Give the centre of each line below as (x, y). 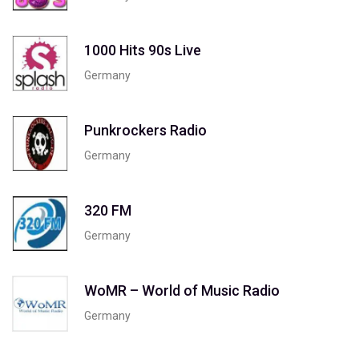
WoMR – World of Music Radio (182, 290)
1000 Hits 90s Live (143, 50)
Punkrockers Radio (145, 130)
